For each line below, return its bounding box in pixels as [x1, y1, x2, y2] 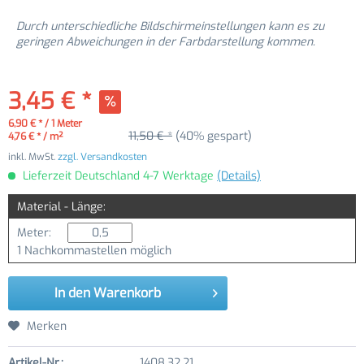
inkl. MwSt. [8, 150, 58, 163]
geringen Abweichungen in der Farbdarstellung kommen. [16, 34, 315, 50]
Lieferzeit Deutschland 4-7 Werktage [19, 168, 217, 184]
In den [54, 284, 91, 301]
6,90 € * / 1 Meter [8, 117, 82, 130]
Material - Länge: [17, 199, 106, 214]
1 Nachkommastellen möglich [17, 243, 171, 258]
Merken [27, 318, 67, 334]
